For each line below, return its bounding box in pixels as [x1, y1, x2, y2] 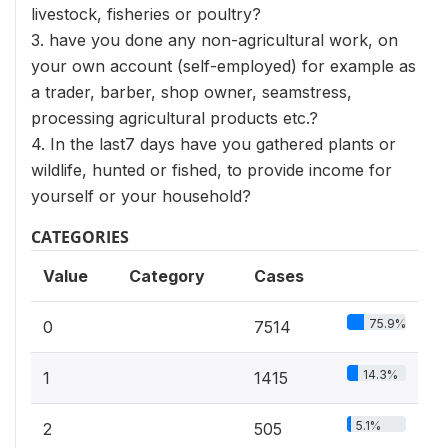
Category [129, 265, 205, 286]
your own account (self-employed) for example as [31, 55, 416, 76]
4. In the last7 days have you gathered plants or [31, 133, 396, 154]
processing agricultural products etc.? [31, 107, 318, 128]
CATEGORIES [31, 225, 129, 248]
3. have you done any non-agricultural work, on [31, 29, 398, 50]
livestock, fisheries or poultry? [31, 3, 261, 24]
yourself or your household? [31, 185, 251, 206]
